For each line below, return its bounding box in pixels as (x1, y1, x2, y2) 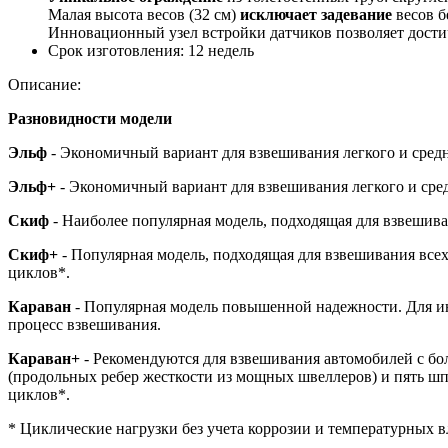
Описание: (8, 75, 81, 93)
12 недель (184, 41, 254, 59)
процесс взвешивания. (8, 315, 165, 333)
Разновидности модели (8, 109, 172, 127)
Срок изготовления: (48, 41, 184, 59)
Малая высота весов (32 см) (48, 5, 236, 23)
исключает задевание (236, 5, 392, 23)
